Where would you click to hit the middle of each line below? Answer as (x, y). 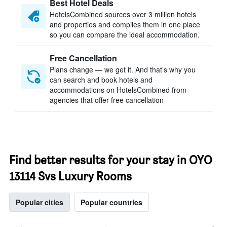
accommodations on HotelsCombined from (118, 90)
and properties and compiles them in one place (125, 24)
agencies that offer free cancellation (107, 100)
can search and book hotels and (101, 80)
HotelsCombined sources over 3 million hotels (123, 14)
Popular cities (40, 202)
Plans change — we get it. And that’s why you (123, 69)
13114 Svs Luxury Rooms (70, 176)
